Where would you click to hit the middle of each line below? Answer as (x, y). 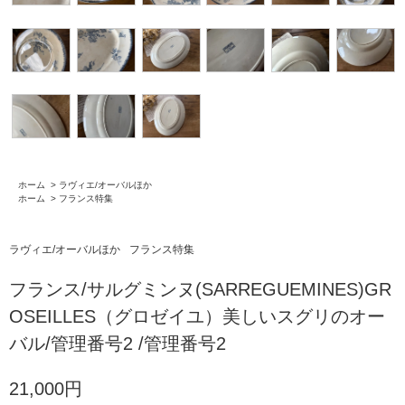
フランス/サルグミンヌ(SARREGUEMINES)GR (200, 290)
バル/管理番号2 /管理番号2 (118, 344)
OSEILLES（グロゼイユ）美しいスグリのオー (197, 317)
